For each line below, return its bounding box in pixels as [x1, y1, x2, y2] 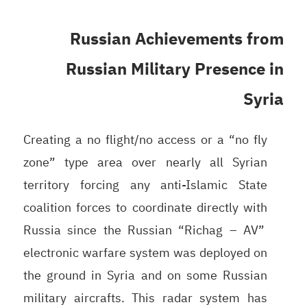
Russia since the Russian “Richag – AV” [23, 220, 268, 239]
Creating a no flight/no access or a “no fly [23, 130, 268, 149]
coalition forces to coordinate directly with [23, 197, 268, 217]
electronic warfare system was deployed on [23, 243, 268, 262]
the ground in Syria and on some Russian [23, 265, 268, 284]
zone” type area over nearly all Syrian [23, 152, 268, 171]
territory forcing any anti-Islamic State [23, 175, 268, 194]
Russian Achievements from [70, 26, 284, 51]
